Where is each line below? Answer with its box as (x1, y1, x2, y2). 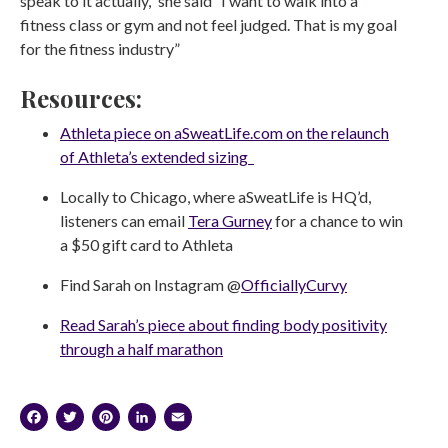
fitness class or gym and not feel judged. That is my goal (20, 14, 397, 34)
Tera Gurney (188, 210, 272, 230)
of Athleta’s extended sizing (60, 146, 254, 166)
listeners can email (60, 210, 188, 230)
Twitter (84, 396, 188, 436)
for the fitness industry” (20, 38, 180, 58)
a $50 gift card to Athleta (60, 234, 233, 254)
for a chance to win (272, 210, 403, 230)
